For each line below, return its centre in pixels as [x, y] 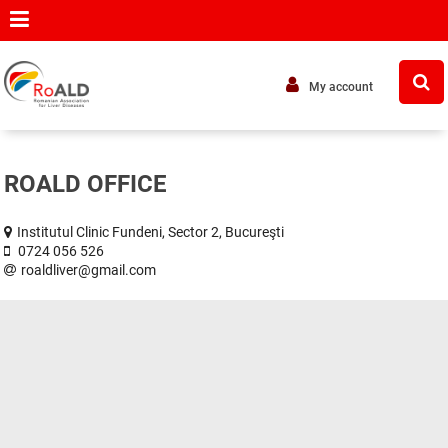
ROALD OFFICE [86, 184]
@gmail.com [117, 270]
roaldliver [50, 270]
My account [340, 87]
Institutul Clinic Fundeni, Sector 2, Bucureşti [151, 232]
